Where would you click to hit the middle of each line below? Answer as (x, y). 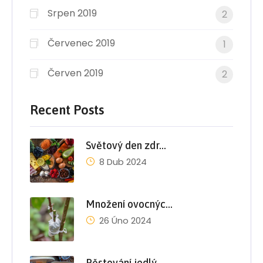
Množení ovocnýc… (129, 204)
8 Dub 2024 (123, 161)
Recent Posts (67, 109)
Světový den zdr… (126, 145)
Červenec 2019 (81, 43)
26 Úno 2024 (125, 220)
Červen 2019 (75, 73)
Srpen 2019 (72, 13)
